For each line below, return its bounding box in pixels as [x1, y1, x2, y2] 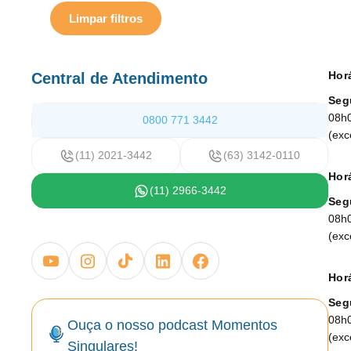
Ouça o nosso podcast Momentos [67, 317, 278, 334]
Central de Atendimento [31, 70, 208, 88]
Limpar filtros [69, 11, 143, 25]
